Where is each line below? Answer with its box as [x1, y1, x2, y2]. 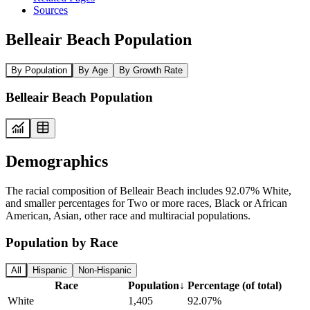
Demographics [6, 152, 108, 170]
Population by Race [6, 235, 118, 250]
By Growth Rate [119, 64, 183, 75]
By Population [11, 64, 67, 75]
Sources [33, 3, 68, 16]
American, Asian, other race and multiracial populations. [6, 209, 250, 221]
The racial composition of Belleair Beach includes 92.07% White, [6, 184, 291, 197]
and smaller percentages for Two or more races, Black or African [6, 197, 287, 209]
